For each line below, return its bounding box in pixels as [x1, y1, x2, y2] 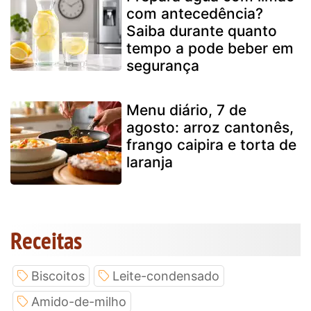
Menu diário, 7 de [126, 101, 246, 119]
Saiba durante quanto [126, 22, 277, 40]
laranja [126, 153, 173, 171]
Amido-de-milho [31, 294, 126, 309]
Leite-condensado [112, 268, 219, 283]
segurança [126, 56, 199, 74]
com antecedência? [126, 4, 263, 22]
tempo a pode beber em [126, 39, 294, 57]
